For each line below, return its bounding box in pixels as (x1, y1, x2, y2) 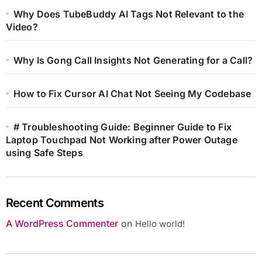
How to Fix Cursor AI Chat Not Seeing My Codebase (13, 88, 251, 100)
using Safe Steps (5, 147, 83, 159)
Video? (5, 21, 38, 33)
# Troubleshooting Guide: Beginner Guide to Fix (13, 121, 232, 133)
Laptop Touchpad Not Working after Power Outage (5, 134, 237, 146)
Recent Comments (5, 196, 104, 211)
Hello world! (135, 218, 185, 230)
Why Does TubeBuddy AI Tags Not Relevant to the (13, 8, 244, 20)
